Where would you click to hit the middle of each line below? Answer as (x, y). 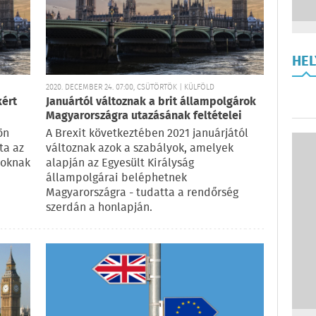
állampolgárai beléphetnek (116, 178)
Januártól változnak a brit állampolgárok (151, 102)
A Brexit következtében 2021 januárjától (147, 134)
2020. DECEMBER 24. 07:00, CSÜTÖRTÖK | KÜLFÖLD (130, 88)
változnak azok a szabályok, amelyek (140, 149)
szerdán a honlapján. (99, 208)
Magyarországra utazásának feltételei (144, 116)
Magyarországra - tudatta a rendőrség (142, 193)
